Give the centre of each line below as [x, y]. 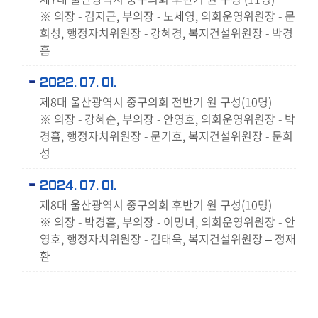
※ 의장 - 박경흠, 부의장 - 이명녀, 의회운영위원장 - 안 [168, 221]
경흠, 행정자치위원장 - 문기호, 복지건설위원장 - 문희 [166, 136]
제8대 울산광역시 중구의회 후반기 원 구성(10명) [156, 204]
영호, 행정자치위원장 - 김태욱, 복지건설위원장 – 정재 [168, 238]
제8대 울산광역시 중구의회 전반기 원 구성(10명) [156, 102]
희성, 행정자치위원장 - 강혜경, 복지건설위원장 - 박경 [166, 33]
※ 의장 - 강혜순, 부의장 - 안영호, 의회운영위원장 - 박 [168, 119]
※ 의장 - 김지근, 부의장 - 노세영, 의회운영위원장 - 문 [168, 16]
